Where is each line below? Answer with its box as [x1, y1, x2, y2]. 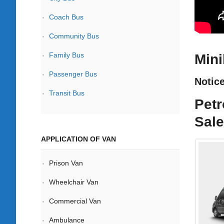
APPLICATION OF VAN [41, 135, 116, 143]
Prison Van [49, 159, 83, 167]
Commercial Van [49, 197, 101, 205]
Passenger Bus [49, 70, 97, 78]
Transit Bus [49, 89, 84, 97]
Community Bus [49, 32, 99, 40]
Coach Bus [49, 13, 83, 21]
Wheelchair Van [49, 178, 98, 186]
